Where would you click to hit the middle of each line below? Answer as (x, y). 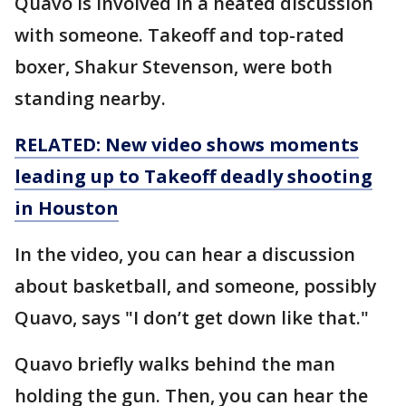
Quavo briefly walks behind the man (175, 363)
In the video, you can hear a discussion (185, 254)
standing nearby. (90, 98)
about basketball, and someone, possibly (196, 285)
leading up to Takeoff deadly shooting (193, 176)
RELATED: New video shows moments (187, 144)
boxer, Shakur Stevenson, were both (174, 66)
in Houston (67, 208)
